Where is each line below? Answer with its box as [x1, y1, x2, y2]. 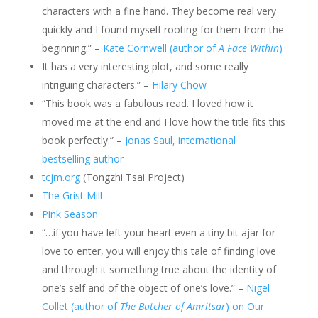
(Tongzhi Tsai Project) [79, 170, 185, 185]
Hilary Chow [151, 78, 207, 92]
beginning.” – [41, 41, 103, 55]
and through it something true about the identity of [41, 263, 276, 277]
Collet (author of [41, 300, 120, 314]
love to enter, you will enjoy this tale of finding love [41, 244, 276, 258]
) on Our [225, 300, 264, 314]
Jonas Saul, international [124, 133, 236, 148]
